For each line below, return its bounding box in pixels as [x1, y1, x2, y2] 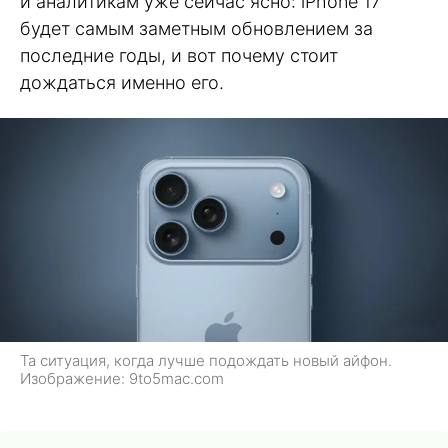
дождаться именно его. [20, 72, 224, 93]
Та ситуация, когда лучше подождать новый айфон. [20, 350, 392, 370]
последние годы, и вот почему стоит [20, 45, 338, 66]
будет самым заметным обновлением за [20, 18, 373, 39]
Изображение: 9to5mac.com [20, 368, 224, 388]
